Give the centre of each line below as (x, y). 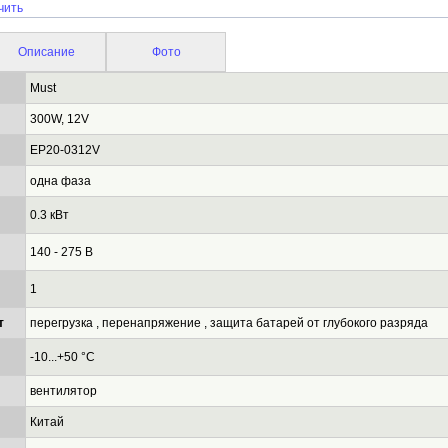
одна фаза (60, 181)
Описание (46, 52)
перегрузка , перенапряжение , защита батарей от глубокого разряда (229, 323)
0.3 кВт (49, 215)
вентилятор (63, 391)
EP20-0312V (65, 150)
